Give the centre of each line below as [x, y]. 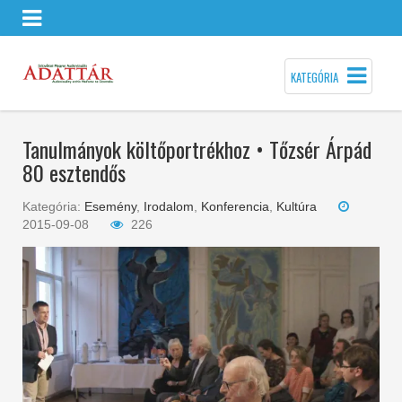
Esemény [110, 206]
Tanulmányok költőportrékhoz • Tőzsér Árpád [197, 149]
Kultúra [297, 206]
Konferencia [235, 206]
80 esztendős [74, 172]
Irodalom [169, 206]
